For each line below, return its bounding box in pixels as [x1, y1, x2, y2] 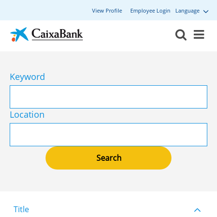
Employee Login [130, 7, 170, 14]
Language [175, 7, 201, 14]
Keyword [10, 70, 45, 82]
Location [10, 108, 45, 120]
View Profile [92, 7, 123, 14]
